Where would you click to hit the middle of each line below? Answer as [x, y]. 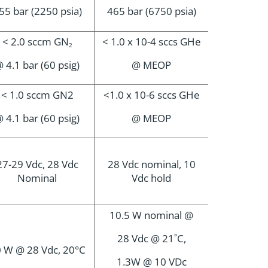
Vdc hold [151, 178]
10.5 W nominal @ [151, 215]
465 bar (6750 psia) [151, 11]
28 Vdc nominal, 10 [151, 164]
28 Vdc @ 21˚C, [151, 238]
